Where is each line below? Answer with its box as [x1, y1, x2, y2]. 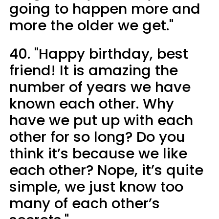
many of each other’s [9, 193, 160, 213]
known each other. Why [9, 93, 174, 113]
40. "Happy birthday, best [9, 44, 188, 64]
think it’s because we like [9, 143, 187, 163]
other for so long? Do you [9, 127, 185, 147]
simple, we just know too [9, 176, 183, 197]
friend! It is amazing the [9, 60, 178, 80]
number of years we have [9, 77, 191, 97]
